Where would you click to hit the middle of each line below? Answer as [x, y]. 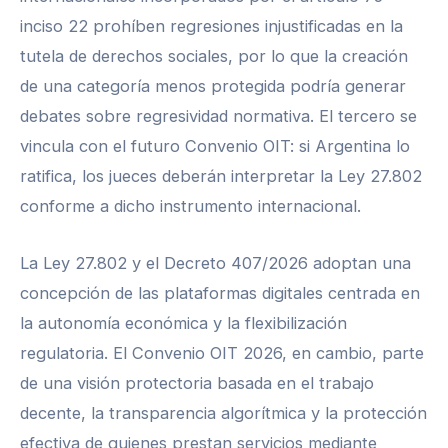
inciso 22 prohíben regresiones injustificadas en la [211, 26]
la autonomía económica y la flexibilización [183, 322]
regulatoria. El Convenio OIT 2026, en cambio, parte [222, 352]
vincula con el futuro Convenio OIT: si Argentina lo [215, 146]
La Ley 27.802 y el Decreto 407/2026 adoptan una [215, 262]
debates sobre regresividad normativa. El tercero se [218, 116]
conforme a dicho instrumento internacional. [190, 206]
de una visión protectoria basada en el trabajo [197, 382]
